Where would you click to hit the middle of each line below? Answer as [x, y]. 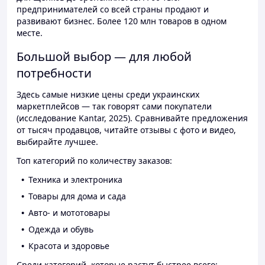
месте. [30, 33]
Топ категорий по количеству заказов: [94, 161]
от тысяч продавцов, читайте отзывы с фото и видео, [126, 130]
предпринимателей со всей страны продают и [113, 9]
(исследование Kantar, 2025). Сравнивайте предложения [132, 118]
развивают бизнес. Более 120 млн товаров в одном [122, 21]
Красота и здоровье [69, 246]
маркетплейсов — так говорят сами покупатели [114, 106]
